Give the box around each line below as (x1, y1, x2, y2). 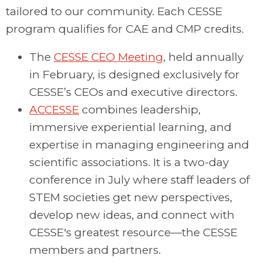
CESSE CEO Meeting (54, 50, 163, 64)
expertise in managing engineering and (29, 137, 249, 151)
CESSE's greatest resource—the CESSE (29, 225, 237, 239)
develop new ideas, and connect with (29, 208, 235, 222)
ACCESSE (29, 102, 79, 116)
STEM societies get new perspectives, (29, 190, 232, 204)
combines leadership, (79, 102, 201, 116)
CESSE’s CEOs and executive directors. (29, 85, 240, 99)
